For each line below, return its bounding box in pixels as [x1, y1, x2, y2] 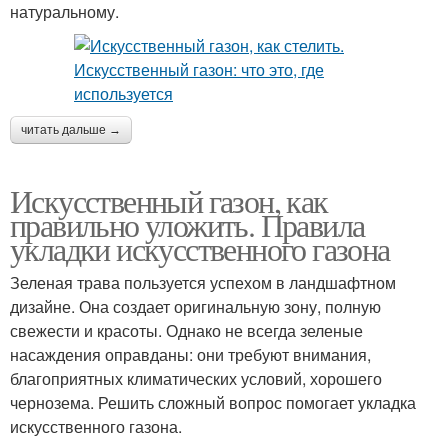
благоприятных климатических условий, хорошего [10, 366, 382, 390]
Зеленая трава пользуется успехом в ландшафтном [10, 270, 396, 294]
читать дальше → [21, 122, 121, 137]
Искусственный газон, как [10, 178, 328, 222]
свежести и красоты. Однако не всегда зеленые [10, 318, 363, 342]
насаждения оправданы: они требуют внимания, [10, 342, 371, 366]
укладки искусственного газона [10, 226, 390, 270]
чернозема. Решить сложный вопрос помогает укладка [10, 390, 416, 414]
